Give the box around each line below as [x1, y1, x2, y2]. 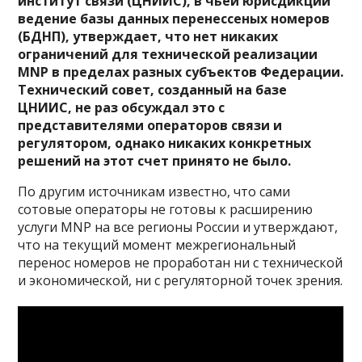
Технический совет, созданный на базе [18, 81, 288, 99]
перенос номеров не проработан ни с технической [18, 254, 343, 272]
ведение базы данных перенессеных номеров [18, 10, 330, 28]
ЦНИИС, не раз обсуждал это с [18, 99, 225, 117]
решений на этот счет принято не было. [18, 152, 292, 170]
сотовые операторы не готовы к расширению [18, 200, 314, 219]
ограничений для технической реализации [18, 45, 318, 64]
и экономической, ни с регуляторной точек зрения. [18, 271, 343, 290]
